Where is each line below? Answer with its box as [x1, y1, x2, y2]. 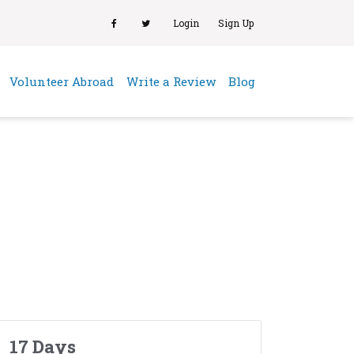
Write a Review [126, 73, 216, 89]
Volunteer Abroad [9, 73, 114, 89]
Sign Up [218, 17, 254, 29]
